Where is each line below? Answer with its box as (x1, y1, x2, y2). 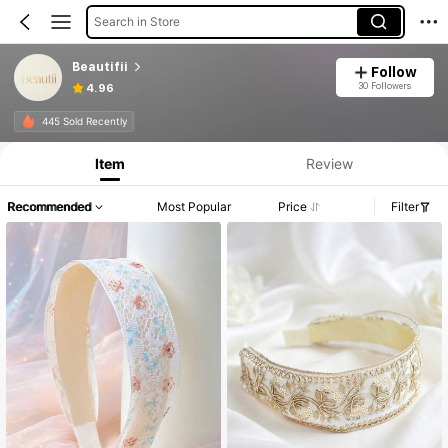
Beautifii (71, 59, 128, 74)
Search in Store (93, 13, 180, 29)
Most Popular (157, 199, 232, 215)
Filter (391, 199, 419, 215)
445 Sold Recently (41, 115, 128, 128)
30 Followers (358, 79, 412, 91)
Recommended (7, 199, 91, 215)
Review (305, 154, 353, 172)
